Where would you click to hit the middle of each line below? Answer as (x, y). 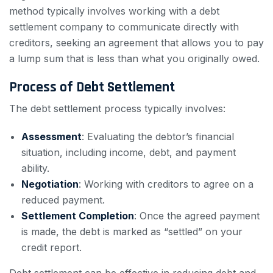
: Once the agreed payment (197, 216)
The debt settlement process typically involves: (117, 108)
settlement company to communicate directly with (124, 27)
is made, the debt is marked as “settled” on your (132, 232)
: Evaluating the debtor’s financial (158, 136)
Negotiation (50, 184)
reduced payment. (63, 200)
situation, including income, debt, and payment (129, 152)
